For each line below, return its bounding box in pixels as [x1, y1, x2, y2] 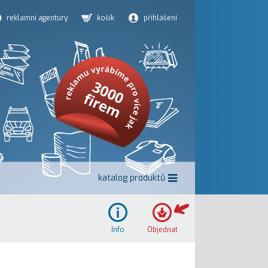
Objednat [147, 225, 178, 234]
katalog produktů [98, 172, 165, 184]
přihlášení [144, 13, 177, 23]
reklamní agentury [7, 13, 68, 23]
